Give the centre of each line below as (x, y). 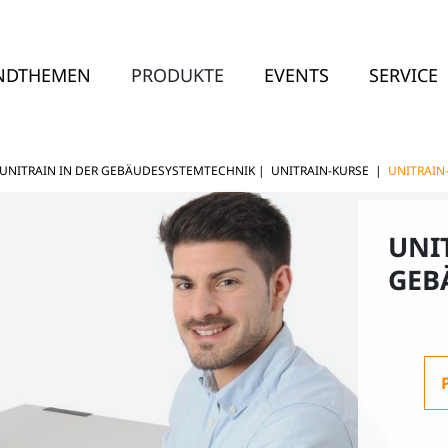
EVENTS (297, 74)
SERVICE (404, 74)
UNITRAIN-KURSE (321, 170)
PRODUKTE (178, 74)
